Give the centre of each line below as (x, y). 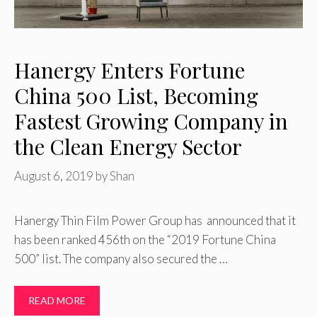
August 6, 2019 (54, 175)
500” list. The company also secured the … (121, 258)
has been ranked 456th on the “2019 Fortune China (145, 239)
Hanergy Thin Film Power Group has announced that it (155, 220)
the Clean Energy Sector (128, 147)
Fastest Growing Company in (151, 121)
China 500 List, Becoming (136, 96)
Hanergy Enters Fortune (129, 70)
